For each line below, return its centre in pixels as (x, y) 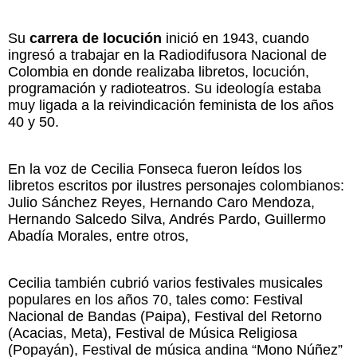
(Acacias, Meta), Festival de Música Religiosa (153, 333)
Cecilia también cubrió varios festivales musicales (165, 282)
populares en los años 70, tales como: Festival (155, 299)
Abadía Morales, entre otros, (98, 235)
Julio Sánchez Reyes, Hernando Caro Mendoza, (161, 202)
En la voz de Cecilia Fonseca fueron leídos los (155, 169)
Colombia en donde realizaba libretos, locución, (159, 71)
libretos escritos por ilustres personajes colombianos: (176, 185)
